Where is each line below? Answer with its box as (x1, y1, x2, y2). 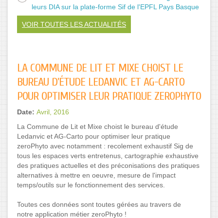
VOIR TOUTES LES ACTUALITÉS (22, 20, 126, 28)
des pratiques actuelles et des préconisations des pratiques (17, 161, 200, 169)
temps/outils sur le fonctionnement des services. (17, 181, 165, 189)
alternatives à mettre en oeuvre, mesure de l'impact (17, 171, 176, 179)
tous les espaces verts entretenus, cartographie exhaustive (17, 151, 199, 160)
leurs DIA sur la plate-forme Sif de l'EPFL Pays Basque (32, 2, 199, 11)
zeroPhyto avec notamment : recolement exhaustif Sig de (17, 142, 193, 150)
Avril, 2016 (36, 108, 69, 116)
